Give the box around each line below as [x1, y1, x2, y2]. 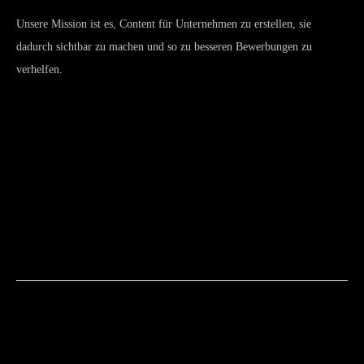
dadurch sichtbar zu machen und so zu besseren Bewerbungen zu [16, 40, 312, 53]
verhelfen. [16, 63, 63, 76]
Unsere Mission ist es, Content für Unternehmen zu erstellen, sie [16, 17, 311, 30]
